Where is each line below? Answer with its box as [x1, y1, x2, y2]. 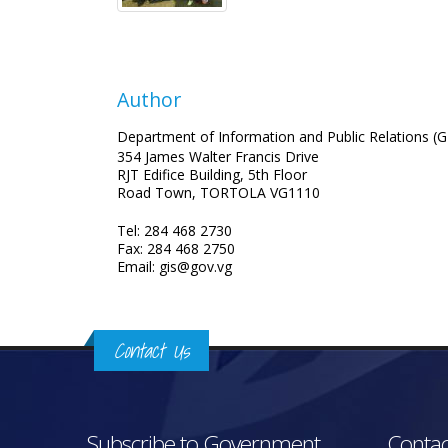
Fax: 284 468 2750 [117, 239, 235, 258]
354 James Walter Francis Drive [117, 147, 319, 166]
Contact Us [114, 334, 189, 367]
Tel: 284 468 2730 [117, 221, 232, 240]
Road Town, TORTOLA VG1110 [117, 183, 320, 202]
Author [117, 86, 181, 113]
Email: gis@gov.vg [117, 257, 232, 276]
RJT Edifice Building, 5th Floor [117, 165, 307, 184]
